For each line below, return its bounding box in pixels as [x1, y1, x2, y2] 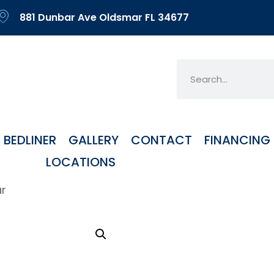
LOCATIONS [45, 154, 116, 171]
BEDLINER [3, 131, 56, 149]
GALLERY [68, 131, 119, 149]
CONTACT [130, 131, 192, 149]
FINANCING [204, 131, 270, 149]
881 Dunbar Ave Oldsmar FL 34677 [19, 10, 189, 24]
